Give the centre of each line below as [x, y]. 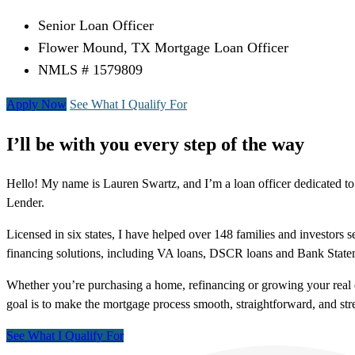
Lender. [25, 203]
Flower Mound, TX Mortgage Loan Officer [163, 48]
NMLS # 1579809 [90, 70]
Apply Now [36, 105]
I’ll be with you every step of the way [155, 145]
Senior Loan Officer [96, 26]
